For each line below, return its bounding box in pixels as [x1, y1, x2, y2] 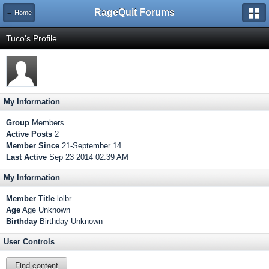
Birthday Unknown [37, 217, 103, 226]
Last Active [6, 153, 47, 162]
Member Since [6, 141, 59, 150]
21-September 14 [59, 141, 121, 150]
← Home [6, 9, 32, 16]
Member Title [6, 194, 55, 203]
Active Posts [6, 130, 52, 139]
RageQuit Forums [94, 7, 175, 17]
